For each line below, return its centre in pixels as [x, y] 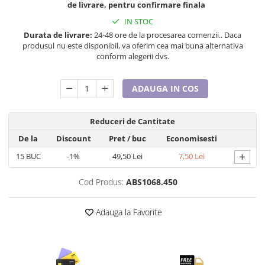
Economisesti [192, 138]
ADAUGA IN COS [166, 88]
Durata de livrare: [58, 35]
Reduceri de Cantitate [132, 121]
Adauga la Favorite [128, 212]
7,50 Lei [192, 156]
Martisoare [28, 36]
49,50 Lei [127, 156]
